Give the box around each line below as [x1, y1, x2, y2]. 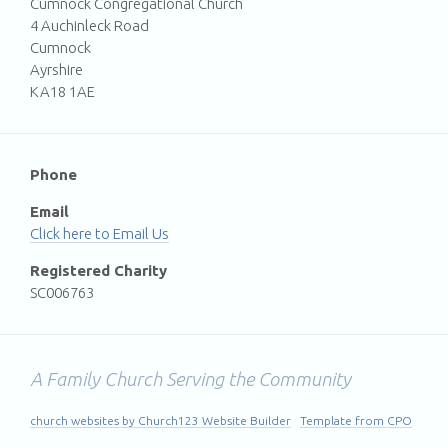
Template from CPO [300, 413, 412, 427]
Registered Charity [30, 261, 167, 279]
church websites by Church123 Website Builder [30, 413, 291, 427]
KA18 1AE [30, 82, 95, 100]
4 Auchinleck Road [30, 16, 149, 34]
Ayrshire [30, 60, 83, 78]
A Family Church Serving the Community [30, 367, 351, 390]
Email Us [113, 224, 169, 242]
